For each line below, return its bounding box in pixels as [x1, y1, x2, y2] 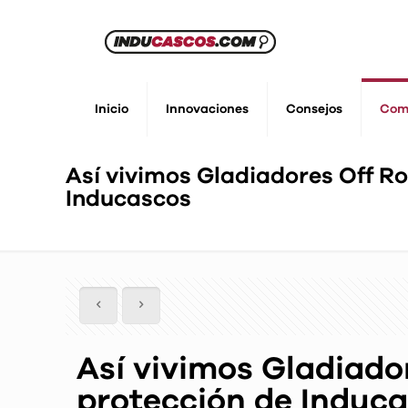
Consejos [286, 103, 342, 116]
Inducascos [66, 188, 191, 210]
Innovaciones [166, 103, 249, 116]
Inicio [95, 103, 128, 116]
